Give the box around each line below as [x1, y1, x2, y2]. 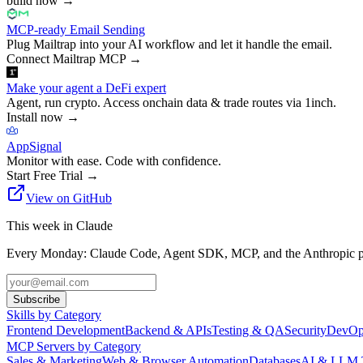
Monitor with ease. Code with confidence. [6, 153, 221, 168]
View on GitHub [26, 190, 112, 205]
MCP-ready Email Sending [6, 22, 145, 36]
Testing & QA [211, 322, 284, 337]
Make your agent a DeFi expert [6, 80, 166, 95]
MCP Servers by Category [6, 339, 141, 353]
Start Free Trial [6, 168, 83, 182]
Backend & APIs [125, 322, 211, 337]
